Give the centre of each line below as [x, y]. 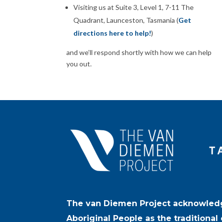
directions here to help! [112, 33]
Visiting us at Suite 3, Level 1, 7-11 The [134, 7]
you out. [79, 63]
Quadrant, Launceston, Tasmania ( [126, 20]
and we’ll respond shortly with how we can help [139, 52]
